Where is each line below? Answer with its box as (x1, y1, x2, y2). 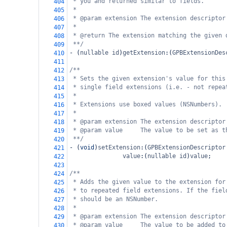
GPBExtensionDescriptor (147, 144, 225, 151)
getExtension (123, 49, 165, 56)
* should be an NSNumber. (73, 196, 158, 203)
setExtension (98, 144, 140, 151)
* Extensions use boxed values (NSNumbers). (73, 101, 222, 108)
